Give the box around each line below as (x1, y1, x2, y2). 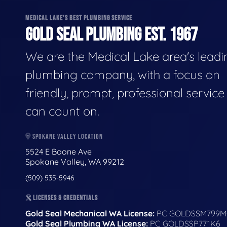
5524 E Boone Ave (25, 146, 94, 157)
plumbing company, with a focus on (25, 66, 220, 82)
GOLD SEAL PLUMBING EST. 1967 (25, 24, 198, 46)
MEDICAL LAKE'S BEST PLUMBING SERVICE (25, 14, 132, 23)
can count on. (25, 103, 99, 119)
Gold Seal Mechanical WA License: (25, 208, 155, 218)
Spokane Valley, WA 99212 (25, 157, 124, 167)
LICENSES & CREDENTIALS (31, 194, 98, 203)
